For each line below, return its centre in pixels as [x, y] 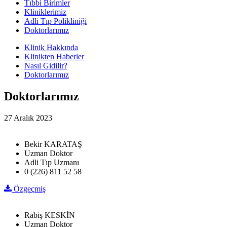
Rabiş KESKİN [50, 215]
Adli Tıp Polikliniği [55, 21]
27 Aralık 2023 [28, 118]
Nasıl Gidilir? [46, 65]
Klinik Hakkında [51, 47]
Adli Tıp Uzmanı [52, 162]
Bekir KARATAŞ [53, 144]
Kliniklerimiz [45, 12]
